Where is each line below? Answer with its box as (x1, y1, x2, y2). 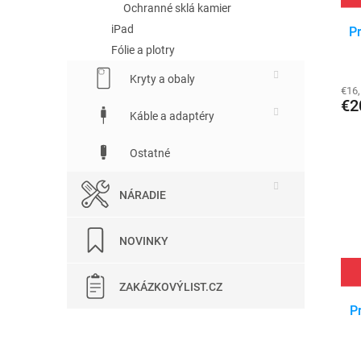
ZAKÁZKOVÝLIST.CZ (119, 280, 222, 293)
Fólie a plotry (111, 43, 175, 56)
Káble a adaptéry (127, 109, 214, 122)
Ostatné (127, 146, 170, 160)
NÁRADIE (119, 188, 166, 201)
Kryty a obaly (127, 72, 195, 85)
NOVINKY (119, 234, 168, 247)
